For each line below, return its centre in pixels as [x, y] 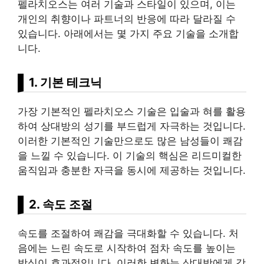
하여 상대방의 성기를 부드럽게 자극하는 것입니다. [132, 126]
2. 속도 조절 [61, 204]
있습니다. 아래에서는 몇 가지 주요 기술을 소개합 [128, 34]
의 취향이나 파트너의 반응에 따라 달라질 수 [137, 19]
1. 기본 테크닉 [65, 82]
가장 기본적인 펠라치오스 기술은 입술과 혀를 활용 [132, 112]
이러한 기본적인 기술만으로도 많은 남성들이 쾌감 [130, 141]
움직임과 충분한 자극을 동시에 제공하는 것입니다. [132, 171]
